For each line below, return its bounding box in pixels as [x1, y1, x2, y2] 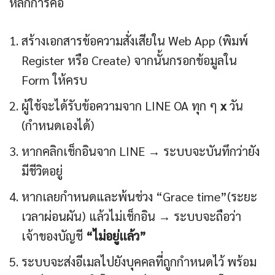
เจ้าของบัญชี [21, 228, 86, 244]
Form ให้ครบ [21, 72, 87, 88]
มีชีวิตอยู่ [21, 163, 63, 179]
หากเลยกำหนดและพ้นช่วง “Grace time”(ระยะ [21, 188, 257, 205]
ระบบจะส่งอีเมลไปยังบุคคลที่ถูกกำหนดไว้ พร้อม [21, 254, 257, 270]
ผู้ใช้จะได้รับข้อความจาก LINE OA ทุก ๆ [21, 98, 220, 114]
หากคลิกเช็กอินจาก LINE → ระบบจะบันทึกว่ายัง [21, 143, 260, 160]
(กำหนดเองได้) [21, 117, 95, 134]
